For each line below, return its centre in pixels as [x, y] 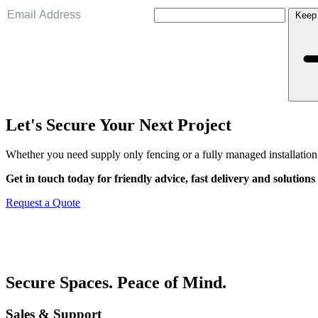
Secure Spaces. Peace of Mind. [116, 283]
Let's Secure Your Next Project [119, 125]
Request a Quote [43, 203]
